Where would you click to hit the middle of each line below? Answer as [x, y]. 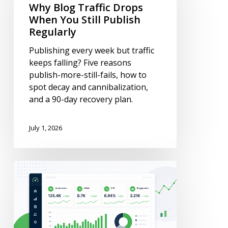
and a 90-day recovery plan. [81, 99]
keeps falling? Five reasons [80, 63]
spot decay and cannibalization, [88, 87]
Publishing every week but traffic [91, 51]
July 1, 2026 [45, 127]
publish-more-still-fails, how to [88, 75]
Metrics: [28, 179]
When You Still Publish [84, 20]
